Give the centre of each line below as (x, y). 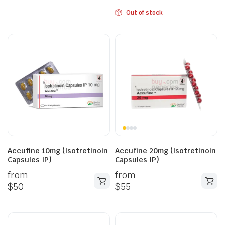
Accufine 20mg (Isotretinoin (165, 151)
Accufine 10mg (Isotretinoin (58, 151)
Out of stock (144, 13)
